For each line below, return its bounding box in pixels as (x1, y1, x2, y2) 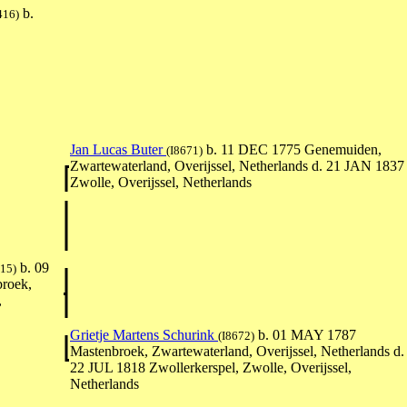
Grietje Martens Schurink (70, 327, 218, 343)
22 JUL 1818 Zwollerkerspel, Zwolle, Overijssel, (70, 360, 352, 376)
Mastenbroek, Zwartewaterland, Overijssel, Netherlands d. (70, 343, 404, 360)
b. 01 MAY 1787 (254, 327, 356, 343)
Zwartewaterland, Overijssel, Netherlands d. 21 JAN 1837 (70, 158, 404, 174)
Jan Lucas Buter (70, 142, 166, 158)
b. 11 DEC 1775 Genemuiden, (203, 142, 382, 158)
